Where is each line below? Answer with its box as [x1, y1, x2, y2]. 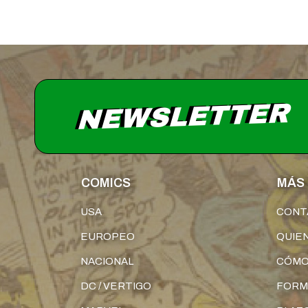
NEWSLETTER [75, 98, 296, 135]
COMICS [81, 175, 131, 190]
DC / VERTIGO [80, 280, 151, 291]
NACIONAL [80, 255, 133, 267]
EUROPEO [80, 230, 135, 242]
